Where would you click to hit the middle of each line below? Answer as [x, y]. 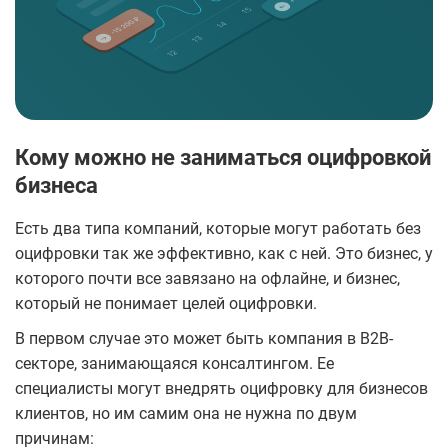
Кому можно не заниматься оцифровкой [223, 158]
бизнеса [56, 186]
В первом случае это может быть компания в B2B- [204, 339]
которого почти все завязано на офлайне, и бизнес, [207, 279]
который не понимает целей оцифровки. [166, 304]
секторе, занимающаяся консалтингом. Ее [174, 364]
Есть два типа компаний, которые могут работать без [218, 229]
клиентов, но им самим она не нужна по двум [186, 414]
